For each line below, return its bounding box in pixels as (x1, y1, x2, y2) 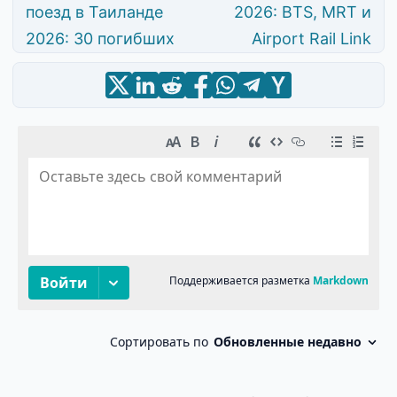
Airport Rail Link (252, 29, 371, 49)
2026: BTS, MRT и (234, 3, 371, 22)
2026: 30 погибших (26, 29, 175, 49)
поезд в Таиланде (26, 3, 163, 22)
